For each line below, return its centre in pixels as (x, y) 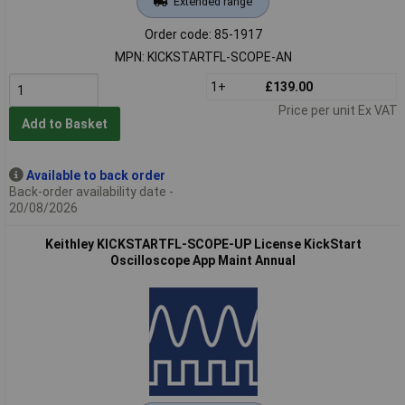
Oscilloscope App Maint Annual (203, 260)
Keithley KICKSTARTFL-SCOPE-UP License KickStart (203, 244)
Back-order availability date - (91, 191)
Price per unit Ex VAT (338, 110)
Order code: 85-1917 (203, 34)
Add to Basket (64, 124)
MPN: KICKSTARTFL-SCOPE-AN (203, 57)
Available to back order (95, 175)
